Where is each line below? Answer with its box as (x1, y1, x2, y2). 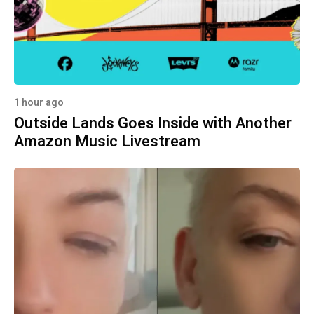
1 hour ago (14, 95, 64, 110)
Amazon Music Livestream (14, 130, 200, 153)
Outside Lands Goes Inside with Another (14, 111, 292, 135)
